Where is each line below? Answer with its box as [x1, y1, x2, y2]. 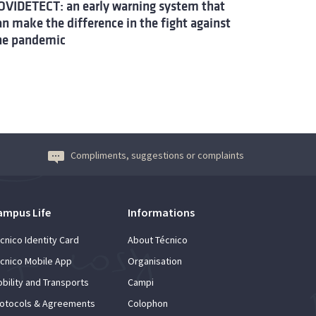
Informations [128, 205, 195, 219]
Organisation [128, 254, 182, 267]
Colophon [128, 296, 168, 310]
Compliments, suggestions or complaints [71, 148, 244, 162]
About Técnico [128, 233, 188, 246]
